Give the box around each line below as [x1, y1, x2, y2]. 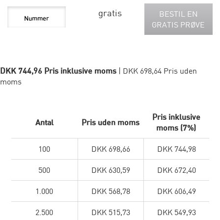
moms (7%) [156, 123, 196, 133]
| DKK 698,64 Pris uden [118, 66, 197, 76]
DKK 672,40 [157, 165, 196, 175]
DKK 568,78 [91, 186, 130, 196]
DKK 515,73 [91, 207, 130, 218]
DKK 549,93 [157, 207, 196, 218]
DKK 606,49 [157, 186, 196, 196]
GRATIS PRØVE [152, 20, 205, 30]
